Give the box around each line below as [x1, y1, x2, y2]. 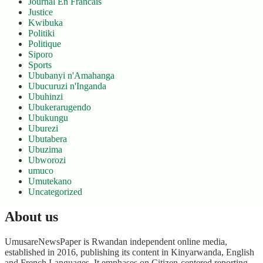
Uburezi [28, 123, 58, 133]
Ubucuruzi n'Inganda [28, 81, 106, 91]
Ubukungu [28, 113, 68, 123]
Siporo [28, 49, 53, 59]
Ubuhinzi [28, 92, 63, 102]
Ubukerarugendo [28, 102, 91, 112]
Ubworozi [28, 155, 66, 165]
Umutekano [28, 176, 72, 186]
